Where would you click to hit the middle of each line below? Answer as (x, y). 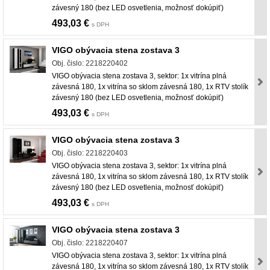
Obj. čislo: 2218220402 (90, 64)
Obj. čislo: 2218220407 (90, 243)
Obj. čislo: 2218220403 (90, 153)
